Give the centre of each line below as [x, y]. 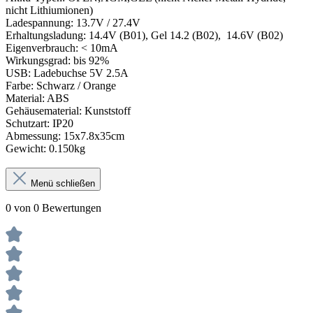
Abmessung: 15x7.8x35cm [65, 136]
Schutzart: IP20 [39, 124]
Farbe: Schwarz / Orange [61, 86]
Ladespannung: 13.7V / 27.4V [73, 23]
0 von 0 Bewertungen [53, 208]
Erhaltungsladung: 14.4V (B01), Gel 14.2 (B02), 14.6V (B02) [144, 36]
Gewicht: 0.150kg [47, 149]
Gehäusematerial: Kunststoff [68, 111]
